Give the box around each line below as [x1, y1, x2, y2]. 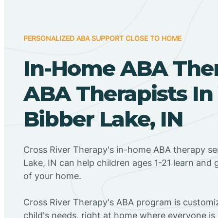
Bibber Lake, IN [23, 105, 183, 132]
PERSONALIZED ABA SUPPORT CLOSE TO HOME [23, 34, 182, 42]
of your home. [23, 170, 81, 181]
